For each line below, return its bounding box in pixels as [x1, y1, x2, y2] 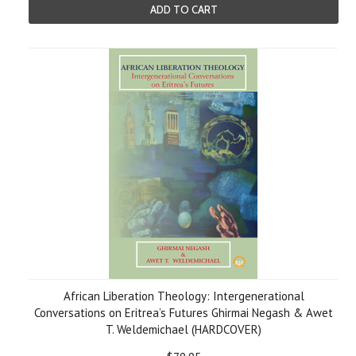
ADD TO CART [149, 3, 218, 16]
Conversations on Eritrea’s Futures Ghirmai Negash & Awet [34, 305, 333, 320]
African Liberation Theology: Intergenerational [63, 288, 304, 304]
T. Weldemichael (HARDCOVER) [106, 322, 261, 337]
